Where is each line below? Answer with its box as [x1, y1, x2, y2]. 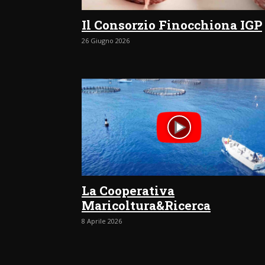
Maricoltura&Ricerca [82, 197, 211, 214]
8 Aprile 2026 [82, 216, 122, 226]
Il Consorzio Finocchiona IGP [82, 16, 262, 33]
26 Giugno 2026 [82, 35, 130, 45]
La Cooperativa [82, 182, 174, 199]
